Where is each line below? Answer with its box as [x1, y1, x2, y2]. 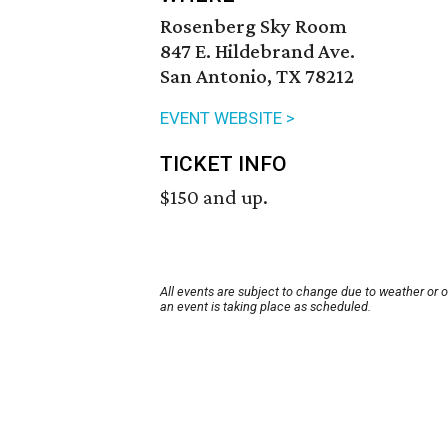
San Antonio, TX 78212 [160, 64, 354, 89]
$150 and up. [160, 185, 268, 210]
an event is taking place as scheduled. [160, 299, 371, 315]
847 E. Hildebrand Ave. [160, 39, 355, 64]
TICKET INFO [160, 152, 287, 177]
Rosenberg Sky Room [160, 14, 347, 39]
